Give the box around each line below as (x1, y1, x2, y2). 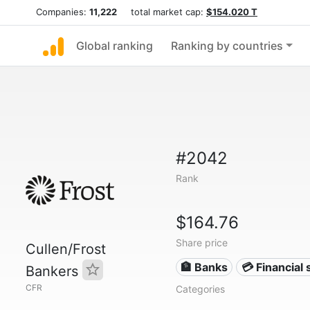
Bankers (26, 263, 82, 280)
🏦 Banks (181, 260, 228, 274)
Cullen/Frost (26, 241, 106, 257)
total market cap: (117, 6, 206, 17)
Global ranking (76, 39, 153, 53)
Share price (175, 237, 228, 248)
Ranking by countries (171, 39, 283, 53)
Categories (175, 283, 225, 295)
